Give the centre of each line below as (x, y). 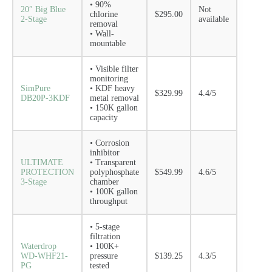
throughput (109, 201)
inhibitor (105, 153)
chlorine (104, 14)
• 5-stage (105, 227)
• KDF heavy (112, 88)
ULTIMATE (42, 162)
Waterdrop (39, 246)
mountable (108, 43)
